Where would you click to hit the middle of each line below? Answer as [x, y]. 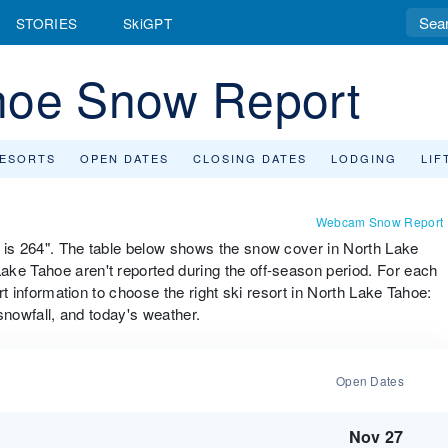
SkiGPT [147, 22]
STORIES [47, 22]
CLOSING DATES [250, 158]
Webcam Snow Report [379, 221]
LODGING [364, 158]
